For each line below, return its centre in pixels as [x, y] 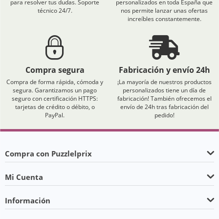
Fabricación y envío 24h [164, 70]
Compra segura [55, 70]
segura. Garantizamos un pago [55, 90]
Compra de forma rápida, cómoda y [55, 82]
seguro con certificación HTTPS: [55, 99]
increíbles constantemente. [164, 19]
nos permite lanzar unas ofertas [164, 11]
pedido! [164, 115]
